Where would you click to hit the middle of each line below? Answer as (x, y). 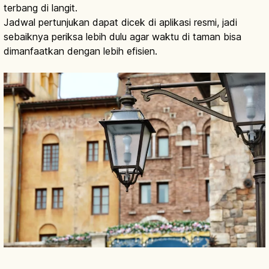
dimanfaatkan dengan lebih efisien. (80, 51)
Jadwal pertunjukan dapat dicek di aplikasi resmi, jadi (120, 23)
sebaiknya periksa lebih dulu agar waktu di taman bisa (122, 37)
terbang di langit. (41, 8)
